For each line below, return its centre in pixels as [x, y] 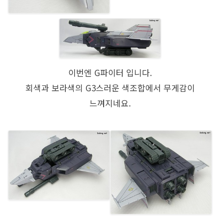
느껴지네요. [110, 103]
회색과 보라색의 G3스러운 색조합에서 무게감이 [110, 87]
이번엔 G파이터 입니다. [110, 72]
